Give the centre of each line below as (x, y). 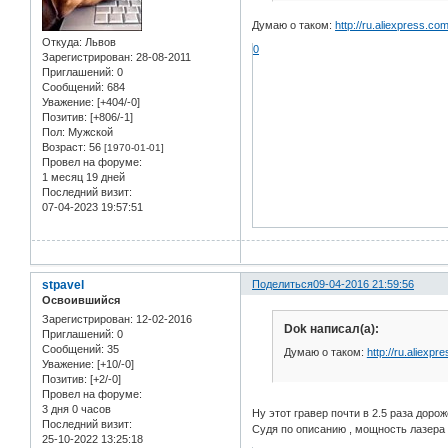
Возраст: (64, 147)
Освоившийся (81, 300)
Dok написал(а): (331, 328)
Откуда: (62, 42)
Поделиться (283, 284)
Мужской (89, 132)
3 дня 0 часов (76, 409)
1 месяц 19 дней (83, 177)
